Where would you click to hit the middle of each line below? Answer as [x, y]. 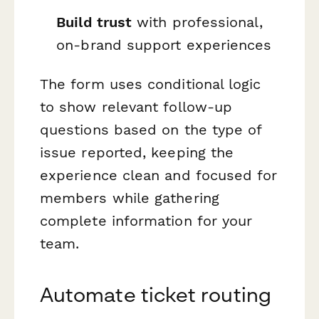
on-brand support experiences [164, 45]
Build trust [94, 22]
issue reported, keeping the [137, 153]
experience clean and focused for [159, 176]
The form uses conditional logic [151, 84]
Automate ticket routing [156, 295]
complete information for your [146, 221]
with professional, [197, 22]
